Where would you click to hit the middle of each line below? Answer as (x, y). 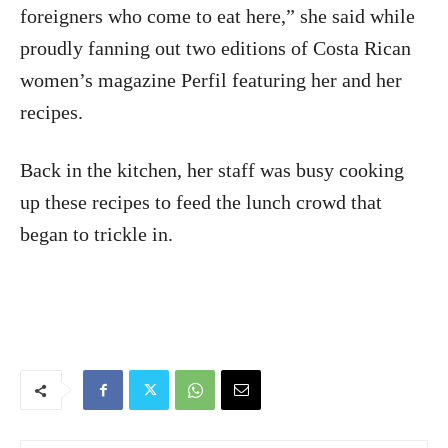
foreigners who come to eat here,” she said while (217, 16)
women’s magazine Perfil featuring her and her (211, 80)
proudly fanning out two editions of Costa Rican (215, 48)
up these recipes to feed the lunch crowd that (201, 202)
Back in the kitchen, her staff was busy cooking (212, 170)
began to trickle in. (96, 234)
